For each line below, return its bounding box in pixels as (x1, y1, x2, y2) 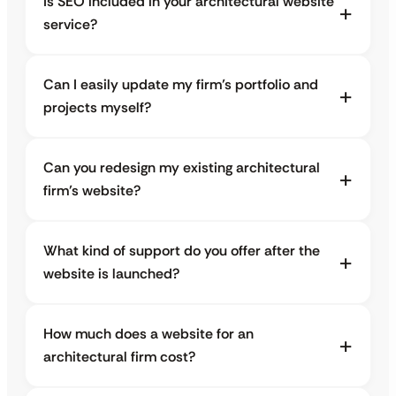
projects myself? (43, 98, 151, 118)
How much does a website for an (43, 324, 254, 344)
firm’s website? (43, 181, 141, 201)
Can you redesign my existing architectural (43, 158, 320, 178)
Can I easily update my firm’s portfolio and (43, 75, 318, 95)
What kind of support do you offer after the (43, 241, 320, 261)
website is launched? (43, 264, 179, 284)
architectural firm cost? (43, 347, 195, 367)
